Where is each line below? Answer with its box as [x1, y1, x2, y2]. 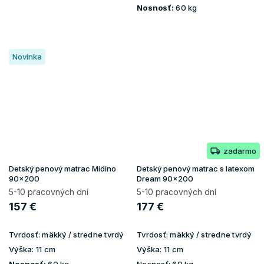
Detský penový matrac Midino [9, 163, 116, 173]
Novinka [12, 51, 42, 61]
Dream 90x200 [137, 173, 193, 183]
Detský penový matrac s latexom [137, 163, 255, 173]
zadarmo [223, 146, 256, 156]
